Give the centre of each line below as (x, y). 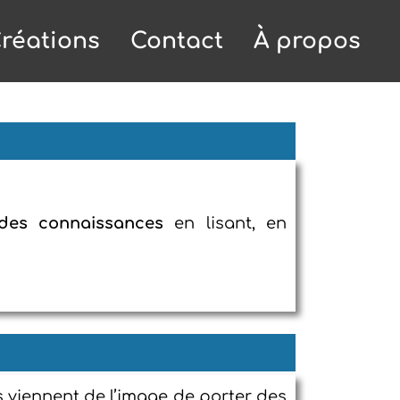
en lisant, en (225, 223)
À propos (307, 41)
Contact (177, 41)
